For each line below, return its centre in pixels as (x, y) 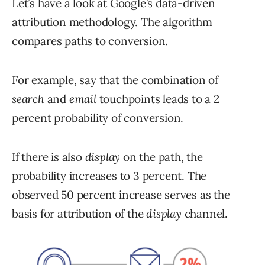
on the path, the (161, 156)
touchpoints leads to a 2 (158, 98)
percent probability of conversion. (98, 117)
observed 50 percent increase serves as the (121, 194)
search (28, 98)
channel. (205, 213)
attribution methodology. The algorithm (112, 22)
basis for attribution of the (79, 213)
